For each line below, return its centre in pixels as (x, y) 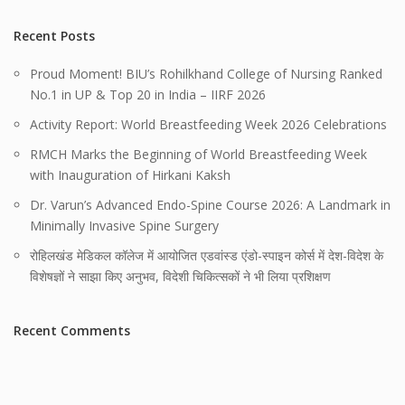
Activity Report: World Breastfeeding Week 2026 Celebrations (208, 125)
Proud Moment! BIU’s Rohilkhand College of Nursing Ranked (206, 74)
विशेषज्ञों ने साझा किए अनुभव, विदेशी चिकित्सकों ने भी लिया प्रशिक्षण (180, 277)
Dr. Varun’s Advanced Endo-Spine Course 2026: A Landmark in (210, 205)
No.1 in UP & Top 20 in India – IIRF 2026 (148, 95)
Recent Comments (72, 331)
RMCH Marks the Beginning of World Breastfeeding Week (198, 155)
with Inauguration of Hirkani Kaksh (130, 175)
